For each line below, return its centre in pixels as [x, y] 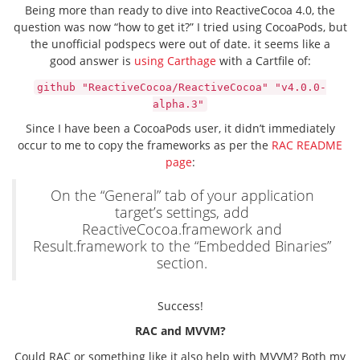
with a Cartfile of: [263, 61]
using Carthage [175, 61]
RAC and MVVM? [180, 331]
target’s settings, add [182, 212]
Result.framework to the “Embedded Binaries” [182, 246]
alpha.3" [178, 104]
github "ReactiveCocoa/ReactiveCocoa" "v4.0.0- [182, 87]
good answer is [92, 61]
